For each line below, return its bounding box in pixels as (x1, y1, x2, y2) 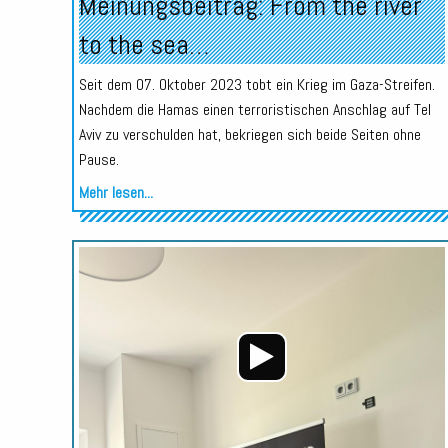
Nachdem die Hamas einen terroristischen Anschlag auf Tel (78, 98, 431, 120)
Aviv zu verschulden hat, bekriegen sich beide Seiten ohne (78, 123, 421, 145)
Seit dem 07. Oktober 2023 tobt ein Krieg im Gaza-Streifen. (78, 73, 435, 95)
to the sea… (78, 26, 209, 62)
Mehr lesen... (78, 181, 153, 203)
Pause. (78, 148, 119, 170)
